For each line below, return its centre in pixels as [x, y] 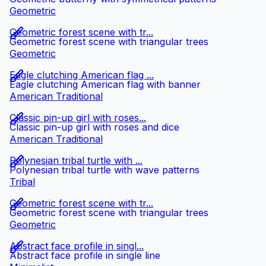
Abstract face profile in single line [85, 256]
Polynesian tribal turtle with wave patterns [104, 170]
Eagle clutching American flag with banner [105, 85]
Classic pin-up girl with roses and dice [94, 127]
